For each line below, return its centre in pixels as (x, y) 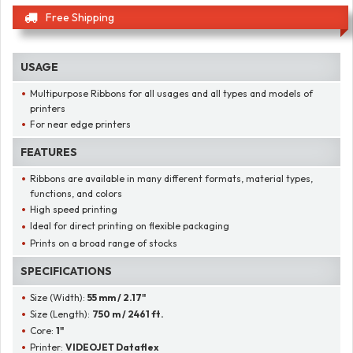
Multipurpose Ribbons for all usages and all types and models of (172, 93)
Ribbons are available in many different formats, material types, (172, 179)
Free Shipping (80, 17)
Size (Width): (59, 297)
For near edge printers (81, 124)
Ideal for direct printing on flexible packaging (130, 226)
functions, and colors (76, 194)
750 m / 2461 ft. (128, 314)
